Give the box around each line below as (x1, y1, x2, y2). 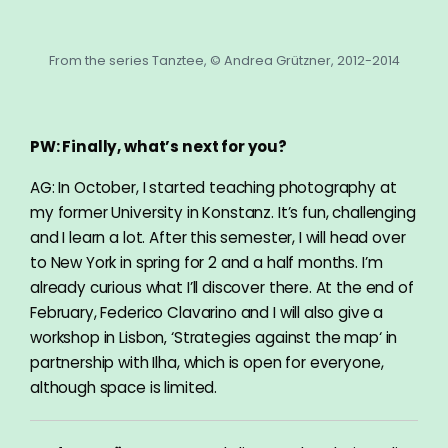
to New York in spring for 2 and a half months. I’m (30, 251, 383, 273)
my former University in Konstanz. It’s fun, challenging (30, 201, 416, 223)
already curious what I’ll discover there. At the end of (30, 276, 414, 298)
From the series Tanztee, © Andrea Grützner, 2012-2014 (48, 51, 400, 69)
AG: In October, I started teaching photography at (30, 176, 397, 198)
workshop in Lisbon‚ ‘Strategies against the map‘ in (30, 326, 398, 348)
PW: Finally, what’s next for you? (30, 135, 287, 157)
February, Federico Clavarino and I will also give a (30, 301, 384, 323)
